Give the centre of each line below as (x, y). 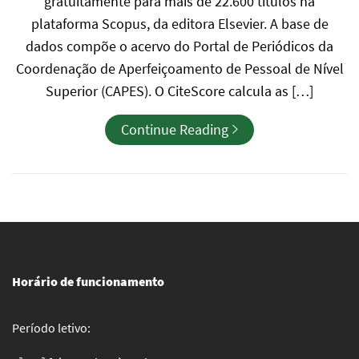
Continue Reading (175, 129)
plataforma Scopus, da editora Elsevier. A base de (179, 24)
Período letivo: (51, 328)
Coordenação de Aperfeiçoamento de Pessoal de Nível (179, 69)
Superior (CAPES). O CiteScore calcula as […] (179, 91)
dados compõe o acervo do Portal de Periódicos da (179, 46)
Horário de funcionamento (88, 281)
